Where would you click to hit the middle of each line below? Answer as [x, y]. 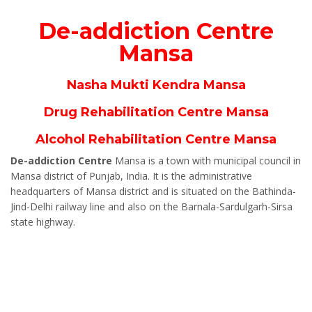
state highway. [43, 221]
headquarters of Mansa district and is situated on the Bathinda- [153, 191]
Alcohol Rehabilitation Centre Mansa [156, 139]
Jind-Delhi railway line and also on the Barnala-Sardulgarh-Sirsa [151, 206]
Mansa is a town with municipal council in [208, 160]
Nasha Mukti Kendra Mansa [156, 85]
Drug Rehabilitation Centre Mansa [156, 112]
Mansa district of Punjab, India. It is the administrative [131, 175]
